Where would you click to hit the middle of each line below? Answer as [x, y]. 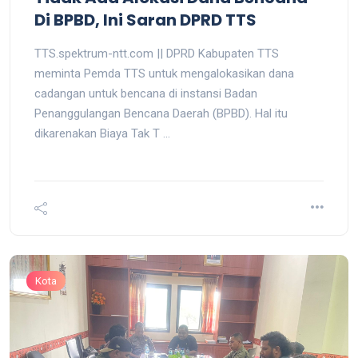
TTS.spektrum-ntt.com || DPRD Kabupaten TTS [157, 54]
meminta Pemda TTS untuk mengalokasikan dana [164, 74]
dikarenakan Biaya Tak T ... [102, 134]
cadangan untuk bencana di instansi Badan [146, 94]
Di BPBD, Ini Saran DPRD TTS [145, 20]
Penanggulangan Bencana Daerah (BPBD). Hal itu [161, 114]
